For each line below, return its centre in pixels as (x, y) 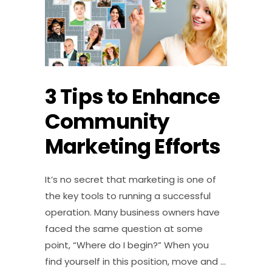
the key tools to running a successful (128, 195)
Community (107, 121)
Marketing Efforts (133, 146)
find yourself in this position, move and (133, 261)
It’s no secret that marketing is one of (131, 179)
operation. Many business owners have (132, 212)
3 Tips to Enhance (133, 96)
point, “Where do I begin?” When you (127, 245)
